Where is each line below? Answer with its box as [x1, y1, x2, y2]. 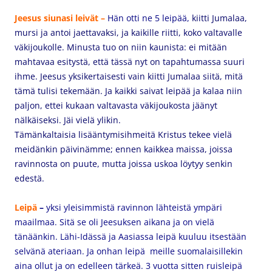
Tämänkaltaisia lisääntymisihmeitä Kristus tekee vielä [15, 129, 232, 140]
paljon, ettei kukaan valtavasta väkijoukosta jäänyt [15, 100, 217, 111]
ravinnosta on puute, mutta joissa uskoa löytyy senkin [15, 158, 233, 169]
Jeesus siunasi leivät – [15, 12, 107, 24]
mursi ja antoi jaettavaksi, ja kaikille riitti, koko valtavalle [15, 27, 242, 38]
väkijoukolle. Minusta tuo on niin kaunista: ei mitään [15, 41, 227, 53]
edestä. [15, 172, 44, 184]
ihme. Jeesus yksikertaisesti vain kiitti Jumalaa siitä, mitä [15, 70, 243, 82]
